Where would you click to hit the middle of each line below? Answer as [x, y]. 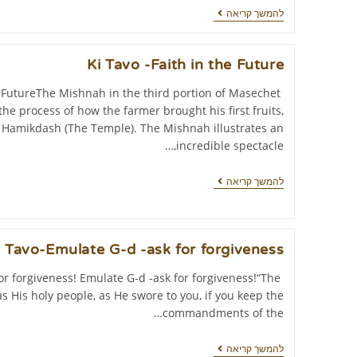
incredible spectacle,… [230, 145]
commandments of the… [224, 313]
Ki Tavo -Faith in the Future [186, 64]
